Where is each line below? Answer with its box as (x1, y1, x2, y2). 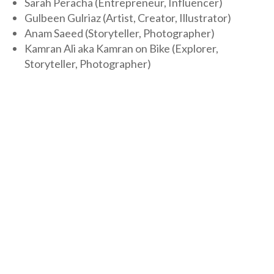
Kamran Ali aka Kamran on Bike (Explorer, (24, 41, 218, 55)
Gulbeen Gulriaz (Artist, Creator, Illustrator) (24, 10, 231, 24)
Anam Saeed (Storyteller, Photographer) (24, 26, 215, 40)
